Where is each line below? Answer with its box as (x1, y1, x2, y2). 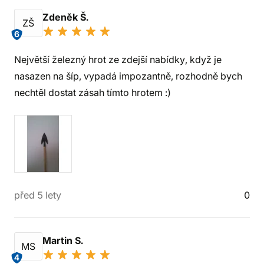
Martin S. (42, 235, 85, 246)
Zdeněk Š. (42, 11, 91, 23)
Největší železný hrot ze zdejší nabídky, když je (14, 54, 222, 65)
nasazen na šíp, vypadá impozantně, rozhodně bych (14, 70, 242, 82)
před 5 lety (14, 189, 61, 201)
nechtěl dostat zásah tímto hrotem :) (14, 87, 171, 98)
